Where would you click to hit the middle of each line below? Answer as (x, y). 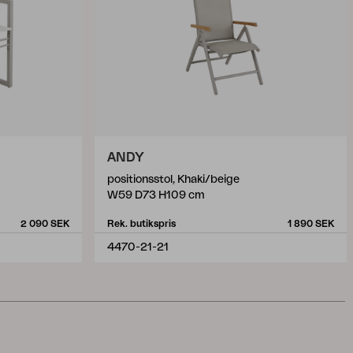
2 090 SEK (45, 224)
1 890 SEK (311, 224)
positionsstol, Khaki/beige (173, 180)
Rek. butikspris (141, 224)
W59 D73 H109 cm (156, 195)
